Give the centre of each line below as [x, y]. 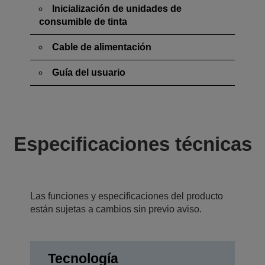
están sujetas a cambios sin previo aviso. [116, 209]
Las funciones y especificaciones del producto [127, 196]
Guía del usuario [89, 72]
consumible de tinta [83, 21]
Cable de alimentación [102, 47]
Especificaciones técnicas [132, 144]
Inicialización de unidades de [117, 8]
